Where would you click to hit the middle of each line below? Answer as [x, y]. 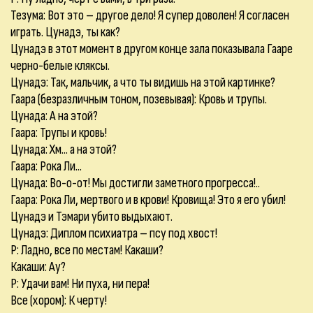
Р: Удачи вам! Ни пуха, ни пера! [80, 284]
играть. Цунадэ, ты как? [65, 32]
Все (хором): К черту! [59, 300]
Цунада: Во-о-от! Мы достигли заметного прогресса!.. [135, 183]
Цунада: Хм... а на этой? [64, 150]
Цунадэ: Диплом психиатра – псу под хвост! [114, 233]
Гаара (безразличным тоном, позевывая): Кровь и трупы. [139, 99]
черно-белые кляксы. [60, 66]
